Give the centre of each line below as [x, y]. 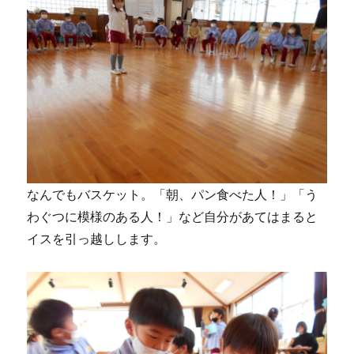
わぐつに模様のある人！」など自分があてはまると [173, 216]
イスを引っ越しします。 [97, 238]
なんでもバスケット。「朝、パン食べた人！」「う [173, 194]
